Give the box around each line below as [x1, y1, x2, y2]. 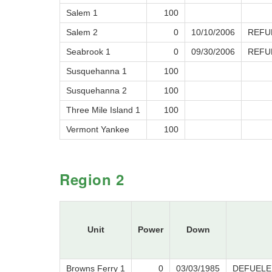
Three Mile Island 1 [66, 105, 140, 115]
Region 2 [59, 169, 124, 190]
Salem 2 [66, 27, 98, 38]
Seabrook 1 [66, 47, 110, 57]
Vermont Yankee [66, 124, 129, 135]
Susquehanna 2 [66, 86, 127, 96]
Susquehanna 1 [66, 66, 127, 76]
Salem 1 [66, 8, 98, 18]
